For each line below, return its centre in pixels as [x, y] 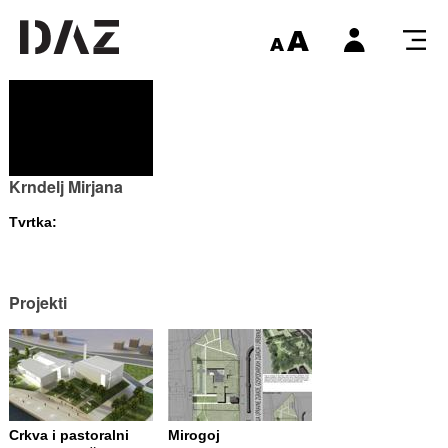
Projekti [37, 302]
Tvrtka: [32, 222]
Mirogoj [193, 435]
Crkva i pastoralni [68, 435]
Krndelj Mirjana [65, 186]
